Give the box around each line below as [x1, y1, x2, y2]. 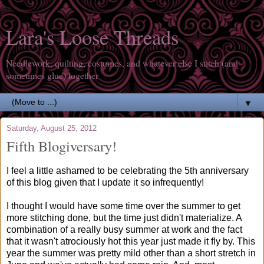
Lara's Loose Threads [6, 24, 179, 51]
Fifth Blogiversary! [6, 136, 117, 156]
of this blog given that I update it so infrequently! [6, 177, 204, 187]
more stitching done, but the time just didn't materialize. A [6, 212, 242, 223]
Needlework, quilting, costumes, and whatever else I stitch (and [6, 57, 238, 69]
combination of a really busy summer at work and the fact [6, 224, 242, 235]
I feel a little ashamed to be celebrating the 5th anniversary [6, 165, 249, 176]
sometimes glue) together [6, 69, 98, 81]
